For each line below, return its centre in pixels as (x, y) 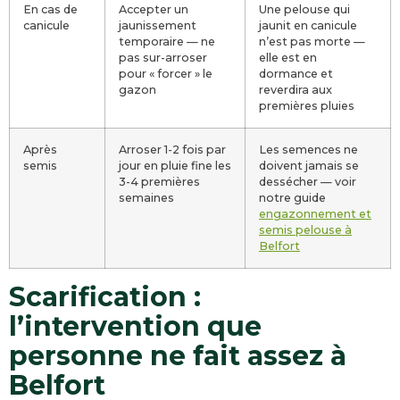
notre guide (292, 198)
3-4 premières (159, 182)
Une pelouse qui (304, 9)
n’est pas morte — (312, 42)
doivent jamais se (309, 166)
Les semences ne (308, 150)
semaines (146, 198)
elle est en (288, 58)
